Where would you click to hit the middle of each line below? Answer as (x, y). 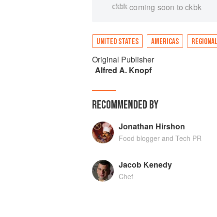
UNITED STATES (117, 42)
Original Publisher (123, 59)
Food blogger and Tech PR (160, 138)
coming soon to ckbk (166, 7)
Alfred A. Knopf (123, 70)
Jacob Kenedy (145, 164)
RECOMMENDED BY (125, 105)
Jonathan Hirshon (152, 126)
